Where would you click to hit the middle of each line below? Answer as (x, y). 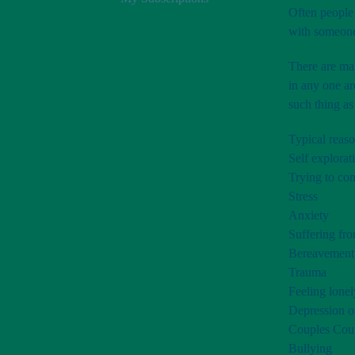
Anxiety (309, 215)
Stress (303, 196)
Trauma (307, 272)
